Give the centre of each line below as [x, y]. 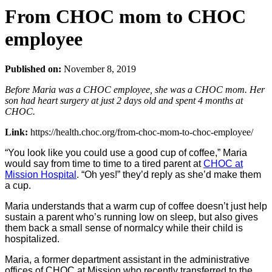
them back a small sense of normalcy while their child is [124, 228]
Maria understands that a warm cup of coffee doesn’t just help [136, 206]
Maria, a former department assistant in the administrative [127, 259]
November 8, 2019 [99, 69]
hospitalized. [32, 239]
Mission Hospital [41, 174]
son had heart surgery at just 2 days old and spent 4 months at [124, 100]
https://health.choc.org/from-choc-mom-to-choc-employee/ [142, 132]
